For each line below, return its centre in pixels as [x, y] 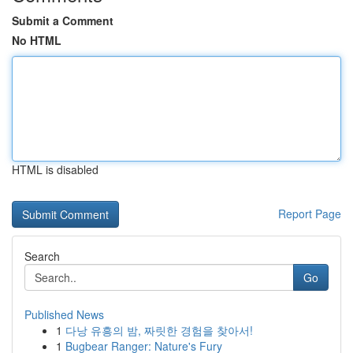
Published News [64, 314]
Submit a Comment [63, 20]
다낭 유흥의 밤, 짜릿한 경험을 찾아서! [159, 330]
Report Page [310, 214]
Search [42, 256]
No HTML [37, 40]
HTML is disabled [55, 169]
